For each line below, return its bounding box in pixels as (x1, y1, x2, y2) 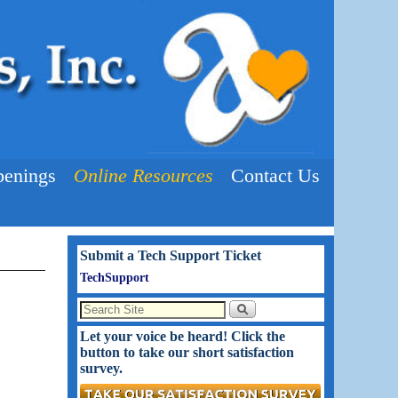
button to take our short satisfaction (80, 344, 294, 362)
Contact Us (231, 163, 320, 187)
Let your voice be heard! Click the (80, 328, 285, 346)
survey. (80, 360, 123, 378)
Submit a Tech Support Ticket (80, 246, 261, 264)
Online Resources (74, 163, 213, 187)
